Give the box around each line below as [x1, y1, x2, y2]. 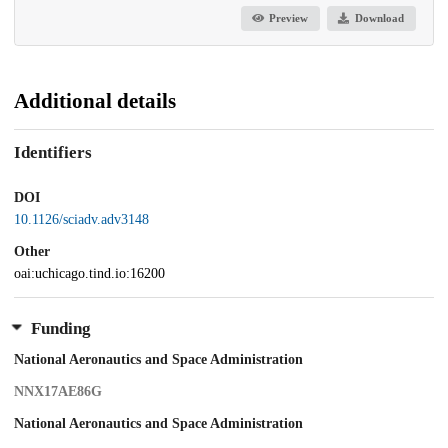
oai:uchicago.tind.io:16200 [14, 265, 165, 281]
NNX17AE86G [14, 384, 102, 400]
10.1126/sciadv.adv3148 [14, 212, 149, 228]
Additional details [14, 88, 176, 113]
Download [354, 12, 404, 25]
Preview [269, 12, 309, 25]
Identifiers [14, 143, 92, 163]
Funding [30, 319, 91, 339]
